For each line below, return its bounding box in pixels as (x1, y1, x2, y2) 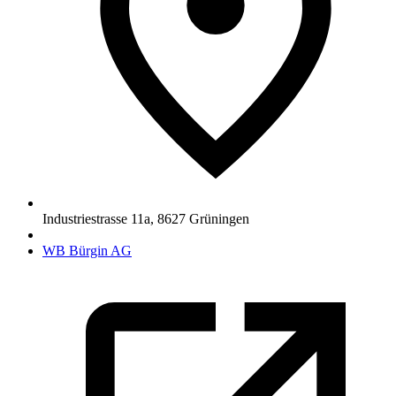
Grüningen (189, 210, 249, 226)
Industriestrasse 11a (42, 210, 150, 226)
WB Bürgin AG (42, 242, 132, 258)
